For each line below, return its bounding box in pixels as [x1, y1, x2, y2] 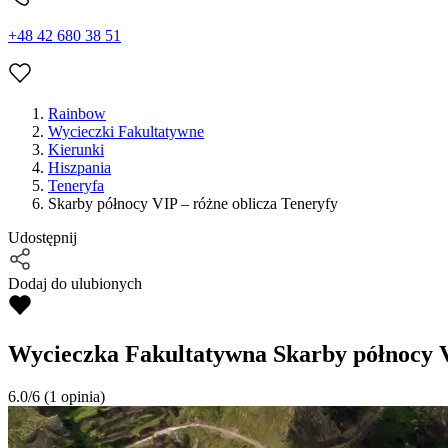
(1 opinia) [40, 388, 105, 406]
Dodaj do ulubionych [8, 275, 142, 293]
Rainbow [48, 105, 106, 123]
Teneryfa [48, 177, 104, 195]
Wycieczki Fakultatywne [48, 123, 204, 141]
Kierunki [48, 141, 104, 159]
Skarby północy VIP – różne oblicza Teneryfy [48, 195, 338, 213]
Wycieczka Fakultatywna [8, 341, 267, 368]
